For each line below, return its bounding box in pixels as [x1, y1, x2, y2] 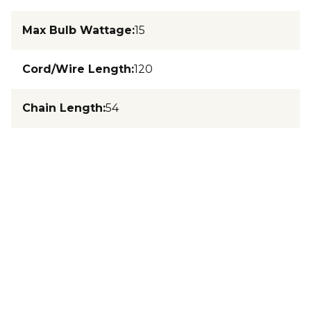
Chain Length [22, 101, 103, 115]
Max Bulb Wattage [22, 24, 132, 37]
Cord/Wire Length [22, 62, 131, 76]
